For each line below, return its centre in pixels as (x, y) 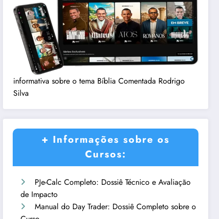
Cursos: (106, 154)
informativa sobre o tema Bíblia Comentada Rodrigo (99, 81)
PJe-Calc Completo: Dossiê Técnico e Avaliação (113, 182)
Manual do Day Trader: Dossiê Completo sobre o (116, 206)
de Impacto (39, 194)
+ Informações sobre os (106, 139)
